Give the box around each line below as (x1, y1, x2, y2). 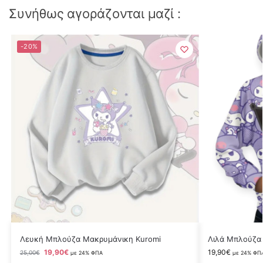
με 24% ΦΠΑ (70, 249, 103, 257)
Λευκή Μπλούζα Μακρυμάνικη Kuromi (19, 234, 161, 244)
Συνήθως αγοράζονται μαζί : (9, 6, 181, 22)
